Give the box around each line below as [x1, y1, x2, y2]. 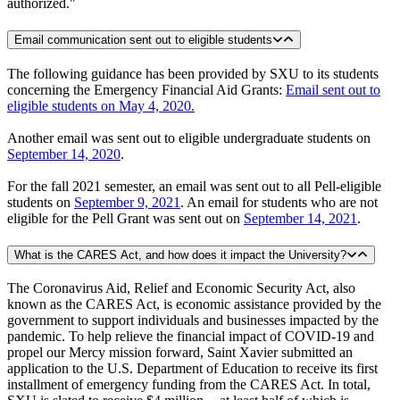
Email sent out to [286, 81, 380, 97]
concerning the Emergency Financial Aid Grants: [7, 81, 286, 97]
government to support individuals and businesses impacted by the [7, 312, 379, 329]
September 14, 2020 [7, 146, 121, 162]
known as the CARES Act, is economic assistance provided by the [7, 296, 381, 312]
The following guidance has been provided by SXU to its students [7, 65, 379, 81]
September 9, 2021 [74, 194, 180, 210]
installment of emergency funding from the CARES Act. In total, [7, 377, 371, 393]
